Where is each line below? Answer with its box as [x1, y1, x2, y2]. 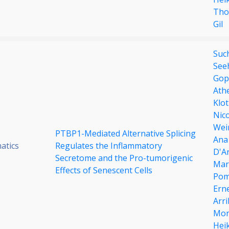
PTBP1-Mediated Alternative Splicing [55, 128, 196, 140]
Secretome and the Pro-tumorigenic [55, 152, 193, 164]
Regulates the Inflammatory [55, 140, 162, 152]
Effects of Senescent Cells [55, 165, 152, 176]
